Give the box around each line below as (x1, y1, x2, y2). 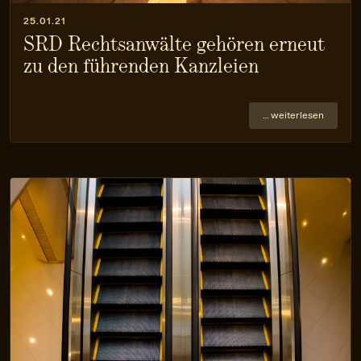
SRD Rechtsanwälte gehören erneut (23, 32, 325, 56)
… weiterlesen (263, 110, 324, 122)
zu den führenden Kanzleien (23, 54, 259, 78)
